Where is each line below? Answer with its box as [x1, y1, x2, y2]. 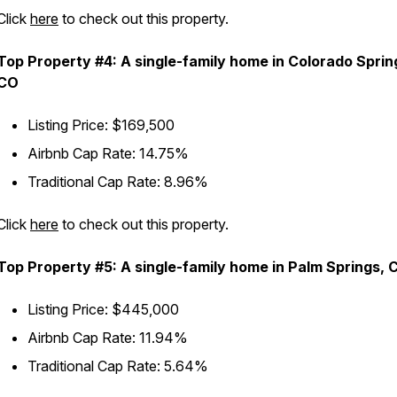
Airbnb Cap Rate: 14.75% [27, 144, 189, 162]
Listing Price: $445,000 [27, 300, 179, 318]
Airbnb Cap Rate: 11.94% [27, 329, 188, 346]
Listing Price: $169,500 [27, 116, 175, 134]
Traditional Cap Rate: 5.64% [27, 357, 208, 375]
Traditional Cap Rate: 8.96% [27, 173, 208, 191]
